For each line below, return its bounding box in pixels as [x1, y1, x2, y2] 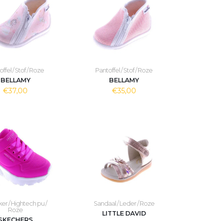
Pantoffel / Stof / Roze [95, 67, 153, 74]
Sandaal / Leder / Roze [93, 200, 154, 207]
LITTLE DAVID [102, 210, 146, 217]
